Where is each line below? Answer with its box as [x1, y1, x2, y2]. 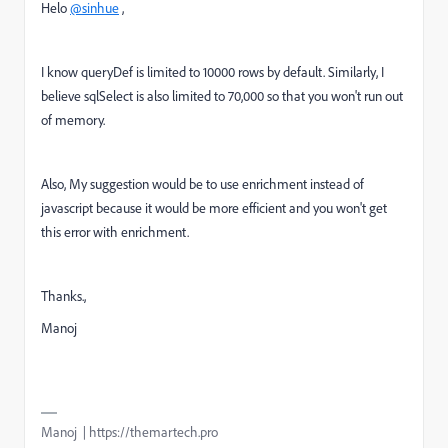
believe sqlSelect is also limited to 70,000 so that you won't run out [41, 87, 403, 105]
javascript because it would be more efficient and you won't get [41, 199, 387, 217]
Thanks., [41, 287, 86, 305]
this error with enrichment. [41, 223, 189, 241]
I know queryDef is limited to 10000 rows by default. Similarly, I [41, 63, 384, 81]
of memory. [41, 111, 105, 129]
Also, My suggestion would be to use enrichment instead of [41, 175, 364, 193]
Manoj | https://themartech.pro [41, 423, 218, 441]
